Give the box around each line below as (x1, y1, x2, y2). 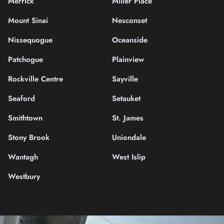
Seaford (8, 92, 35, 104)
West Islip (112, 151, 145, 162)
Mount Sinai (8, 14, 48, 26)
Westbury (8, 170, 40, 182)
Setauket (112, 92, 140, 104)
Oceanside (112, 34, 147, 45)
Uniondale (112, 131, 146, 143)
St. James (112, 112, 143, 123)
